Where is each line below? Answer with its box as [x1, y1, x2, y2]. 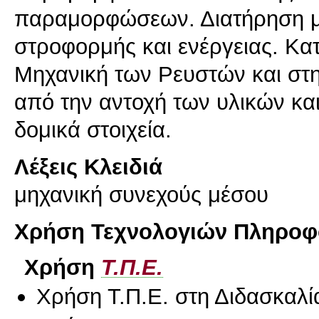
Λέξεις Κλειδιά [14, 153, 162, 179]
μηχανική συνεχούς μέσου [14, 181, 268, 207]
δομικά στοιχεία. [14, 116, 172, 142]
